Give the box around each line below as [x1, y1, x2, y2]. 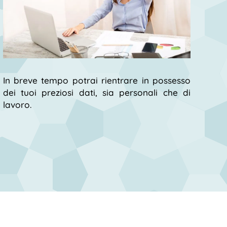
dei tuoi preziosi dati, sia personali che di [3, 87, 191, 98]
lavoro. [3, 99, 32, 110]
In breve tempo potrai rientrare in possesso [3, 74, 191, 86]
